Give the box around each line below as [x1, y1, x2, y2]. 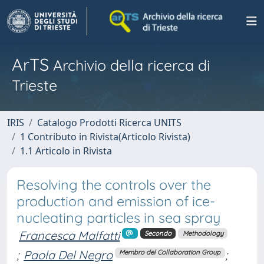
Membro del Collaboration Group [119, 248, 221, 257]
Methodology [182, 229, 223, 237]
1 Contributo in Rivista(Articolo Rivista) [20, 130, 190, 143]
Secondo [144, 229, 171, 237]
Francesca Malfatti [19, 228, 120, 243]
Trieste [12, 76, 57, 94]
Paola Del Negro [24, 247, 113, 262]
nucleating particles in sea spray [16, 209, 220, 226]
